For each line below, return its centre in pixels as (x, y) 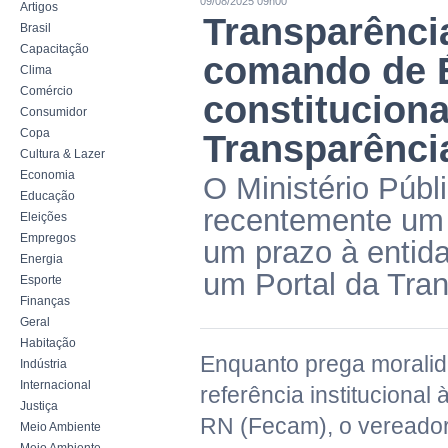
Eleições (43, 217)
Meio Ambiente (60, 427)
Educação (47, 196)
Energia (41, 259)
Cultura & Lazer (62, 154)
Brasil (35, 28)
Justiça (39, 406)
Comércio (46, 91)
